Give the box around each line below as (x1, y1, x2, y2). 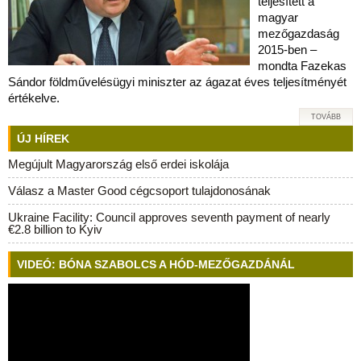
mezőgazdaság (258, 27, 339, 40)
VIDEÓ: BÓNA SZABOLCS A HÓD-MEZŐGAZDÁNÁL (17, 258, 295, 271)
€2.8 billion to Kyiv (8, 222, 102, 236)
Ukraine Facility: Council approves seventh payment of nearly (8, 210, 330, 224)
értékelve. (8, 91, 60, 105)
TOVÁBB (311, 113, 341, 121)
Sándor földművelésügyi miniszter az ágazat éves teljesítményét (8, 75, 346, 89)
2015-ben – (258, 43, 317, 56)
